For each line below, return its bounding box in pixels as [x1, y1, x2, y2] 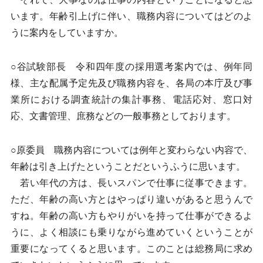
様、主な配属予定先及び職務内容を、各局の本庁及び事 [10, 78, 253, 88]
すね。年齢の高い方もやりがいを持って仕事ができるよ [10, 211, 253, 221]
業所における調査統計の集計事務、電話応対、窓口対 [10, 95, 253, 104]
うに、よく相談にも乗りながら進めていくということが [10, 227, 253, 237]
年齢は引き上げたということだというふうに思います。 [10, 161, 245, 171]
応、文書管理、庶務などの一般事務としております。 [10, 111, 236, 121]
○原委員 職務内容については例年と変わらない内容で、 [10, 145, 253, 155]
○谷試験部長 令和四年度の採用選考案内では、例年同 [10, 62, 253, 72]
